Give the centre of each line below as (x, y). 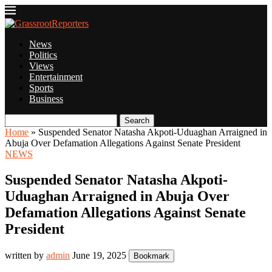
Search (137, 121)
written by (25, 255)
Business (46, 99)
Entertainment (56, 77)
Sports (41, 88)
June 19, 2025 (99, 255)
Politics (43, 55)
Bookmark (151, 256)
